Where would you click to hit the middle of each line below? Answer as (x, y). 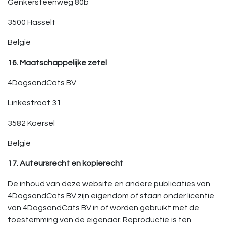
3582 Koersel (31, 123)
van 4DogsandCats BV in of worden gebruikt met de (103, 208)
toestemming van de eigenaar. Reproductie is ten (99, 220)
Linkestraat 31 (34, 103)
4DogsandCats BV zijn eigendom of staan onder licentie (111, 196)
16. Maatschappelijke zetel (57, 63)
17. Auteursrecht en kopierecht (65, 163)
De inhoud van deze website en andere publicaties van (109, 184)
